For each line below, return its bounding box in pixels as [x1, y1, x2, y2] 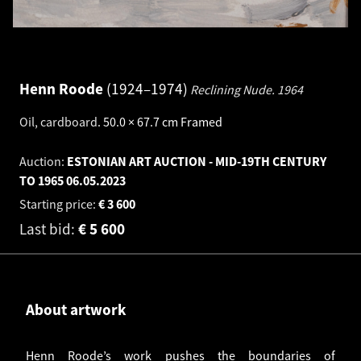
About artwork [26, 299, 127, 319]
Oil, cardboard [19, 114, 98, 131]
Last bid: [19, 218, 78, 239]
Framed [180, 114, 222, 131]
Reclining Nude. [190, 81, 277, 98]
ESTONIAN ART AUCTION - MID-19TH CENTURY [67, 153, 326, 170]
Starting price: [19, 195, 98, 212]
